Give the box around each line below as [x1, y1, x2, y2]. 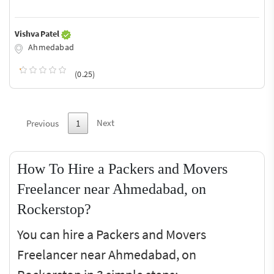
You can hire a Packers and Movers [17, 226, 206, 243]
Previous [26, 117, 59, 129]
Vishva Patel [15, 28, 61, 39]
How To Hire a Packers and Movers [17, 161, 228, 177]
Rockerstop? [17, 201, 91, 217]
